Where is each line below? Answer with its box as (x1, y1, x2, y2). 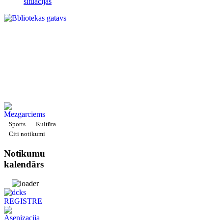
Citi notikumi (9, 130, 45, 137)
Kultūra (36, 120, 56, 128)
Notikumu (4, 148, 45, 159)
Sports (9, 120, 26, 128)
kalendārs (4, 159, 44, 170)
